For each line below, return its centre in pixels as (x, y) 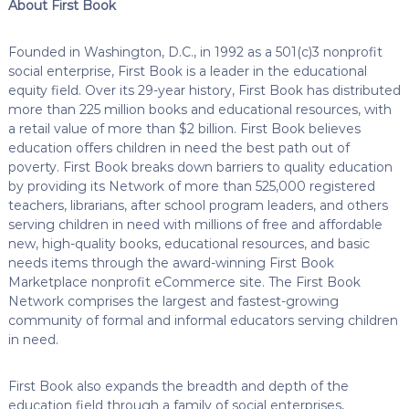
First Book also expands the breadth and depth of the (178, 386)
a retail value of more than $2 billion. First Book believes (184, 128)
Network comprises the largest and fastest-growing (173, 301)
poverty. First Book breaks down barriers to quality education (200, 167)
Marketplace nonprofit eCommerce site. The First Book (184, 282)
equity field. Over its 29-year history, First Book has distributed (204, 90)
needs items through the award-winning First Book (171, 262)
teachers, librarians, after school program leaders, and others (198, 205)
